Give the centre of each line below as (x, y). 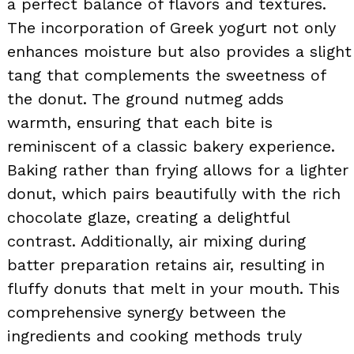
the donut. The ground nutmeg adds (145, 98)
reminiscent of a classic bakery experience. (171, 146)
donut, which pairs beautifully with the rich (174, 193)
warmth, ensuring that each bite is (140, 122)
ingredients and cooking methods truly (154, 335)
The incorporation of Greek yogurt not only (171, 27)
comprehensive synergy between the (147, 312)
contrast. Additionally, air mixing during (156, 241)
